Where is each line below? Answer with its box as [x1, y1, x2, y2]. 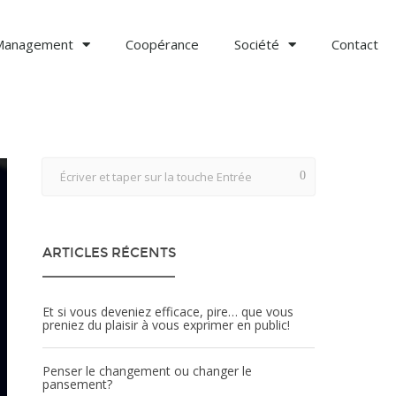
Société [234, 35, 279, 53]
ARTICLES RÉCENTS [42, 245, 176, 261]
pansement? [42, 376, 112, 392]
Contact [331, 35, 378, 53]
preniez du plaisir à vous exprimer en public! [42, 316, 290, 333]
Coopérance [126, 35, 199, 53]
